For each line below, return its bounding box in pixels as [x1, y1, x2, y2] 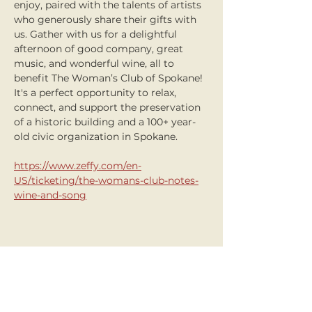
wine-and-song [14, 189, 86, 201]
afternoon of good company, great [14, 42, 186, 55]
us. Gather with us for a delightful [14, 28, 180, 40]
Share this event [14, 263, 115, 282]
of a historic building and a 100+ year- [14, 116, 196, 128]
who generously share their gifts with [14, 13, 199, 26]
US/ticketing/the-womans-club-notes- [14, 174, 198, 187]
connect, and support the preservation [14, 101, 203, 114]
